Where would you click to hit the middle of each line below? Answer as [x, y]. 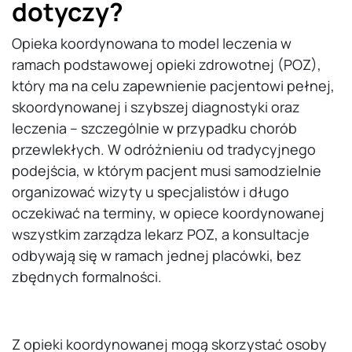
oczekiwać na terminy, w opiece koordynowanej [168, 213]
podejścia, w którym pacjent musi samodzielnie [167, 171]
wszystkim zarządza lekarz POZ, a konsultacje [161, 235]
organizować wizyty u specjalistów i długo [150, 192]
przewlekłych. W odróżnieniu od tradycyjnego [164, 150]
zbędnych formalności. [87, 277]
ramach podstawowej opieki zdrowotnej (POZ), [167, 65]
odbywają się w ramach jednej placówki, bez [157, 256]
